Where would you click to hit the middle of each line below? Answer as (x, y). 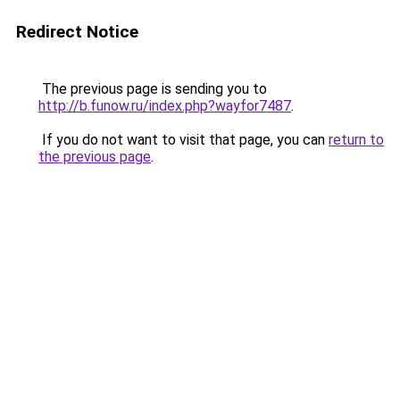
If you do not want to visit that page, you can (183, 140)
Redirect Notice (77, 32)
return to (356, 140)
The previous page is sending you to (153, 89)
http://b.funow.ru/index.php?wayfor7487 (165, 106)
